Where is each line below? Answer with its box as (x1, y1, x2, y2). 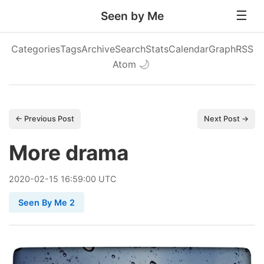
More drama (9, 140, 128, 166)
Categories (11, 43, 60, 55)
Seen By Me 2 (18, 197, 75, 207)
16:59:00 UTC (58, 174, 116, 184)
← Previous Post (15, 114, 74, 123)
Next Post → (204, 114, 249, 123)
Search (114, 43, 146, 55)
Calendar (168, 43, 209, 55)
